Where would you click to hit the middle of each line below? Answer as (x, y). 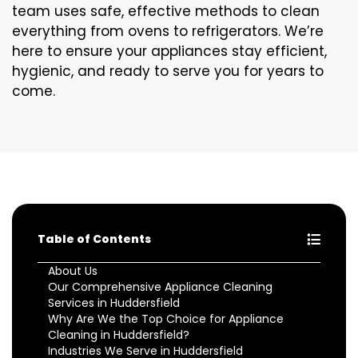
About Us (73, 270)
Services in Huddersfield (114, 302)
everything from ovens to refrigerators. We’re (168, 31)
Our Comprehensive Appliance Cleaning (160, 286)
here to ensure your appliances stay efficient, (169, 51)
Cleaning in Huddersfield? (119, 334)
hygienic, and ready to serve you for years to (168, 71)
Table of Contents (94, 239)
